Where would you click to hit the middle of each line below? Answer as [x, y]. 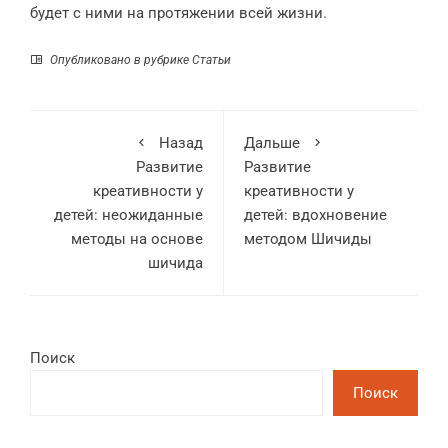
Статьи [211, 60]
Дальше [272, 143]
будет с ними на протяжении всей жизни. [178, 13]
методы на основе [137, 239]
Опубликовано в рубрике [119, 60]
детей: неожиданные [128, 215]
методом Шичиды [308, 239]
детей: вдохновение [315, 215]
